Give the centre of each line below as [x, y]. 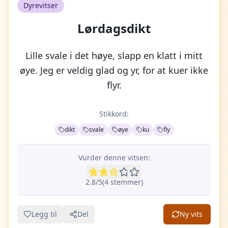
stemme [123, 182]
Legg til [44, 214]
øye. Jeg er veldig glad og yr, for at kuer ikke [114, 70]
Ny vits [191, 214]
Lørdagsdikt [114, 28]
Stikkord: [114, 114]
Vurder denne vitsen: [114, 158]
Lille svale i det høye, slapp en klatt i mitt [114, 55]
